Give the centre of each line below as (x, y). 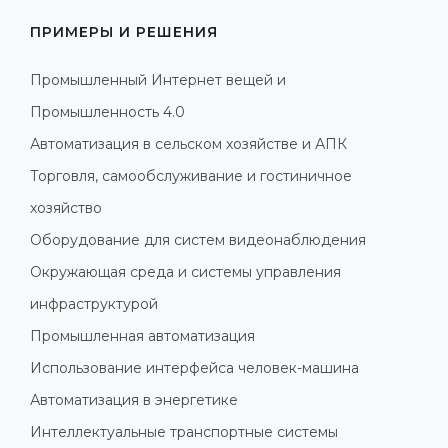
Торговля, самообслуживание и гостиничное (191, 175)
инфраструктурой (94, 303)
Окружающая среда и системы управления (185, 271)
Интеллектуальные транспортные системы (184, 431)
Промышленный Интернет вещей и (158, 79)
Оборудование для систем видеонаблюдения (198, 239)
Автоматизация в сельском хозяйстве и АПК (188, 143)
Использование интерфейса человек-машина (194, 367)
